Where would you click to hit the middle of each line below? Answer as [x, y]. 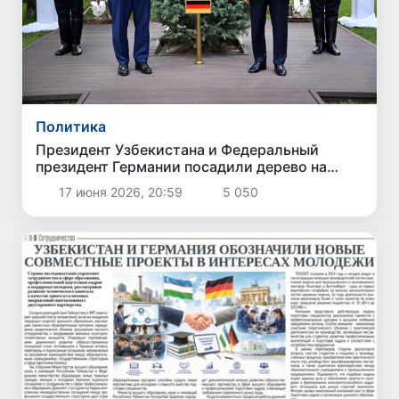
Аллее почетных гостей [119, 184]
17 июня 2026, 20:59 [120, 192]
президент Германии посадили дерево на [182, 167]
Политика [71, 127]
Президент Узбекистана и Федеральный [178, 150]
